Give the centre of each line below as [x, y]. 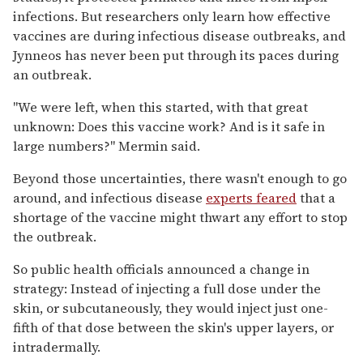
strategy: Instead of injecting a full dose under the [167, 288]
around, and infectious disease [109, 197]
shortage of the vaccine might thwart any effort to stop [180, 217]
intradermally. [57, 346]
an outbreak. [52, 74]
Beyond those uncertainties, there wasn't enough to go [180, 178]
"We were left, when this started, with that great [160, 107]
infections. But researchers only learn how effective [172, 16]
